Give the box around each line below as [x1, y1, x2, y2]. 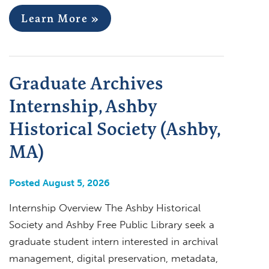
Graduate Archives [9, 71, 163, 94]
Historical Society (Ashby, [9, 116, 220, 140]
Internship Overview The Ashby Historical [9, 201, 201, 214]
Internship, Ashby [9, 94, 157, 117]
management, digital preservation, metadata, [9, 252, 218, 264]
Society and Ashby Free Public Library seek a [9, 218, 214, 231]
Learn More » [21, 11, 99, 25]
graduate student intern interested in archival [9, 235, 218, 247]
